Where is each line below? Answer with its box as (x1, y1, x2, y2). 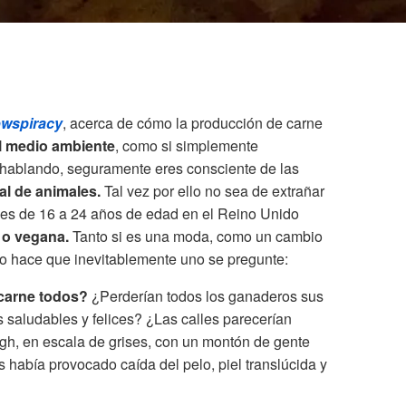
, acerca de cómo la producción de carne (63, 112, 323, 134)
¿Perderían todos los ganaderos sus (92, 285, 324, 307)
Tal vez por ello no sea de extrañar (101, 180, 324, 202)
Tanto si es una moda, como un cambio (69, 226, 323, 247)
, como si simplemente (115, 135, 258, 157)
